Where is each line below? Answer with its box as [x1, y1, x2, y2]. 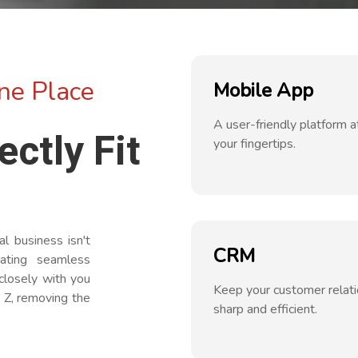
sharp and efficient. [213, 300, 317, 318]
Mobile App [213, 78, 313, 103]
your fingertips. [213, 135, 296, 153]
